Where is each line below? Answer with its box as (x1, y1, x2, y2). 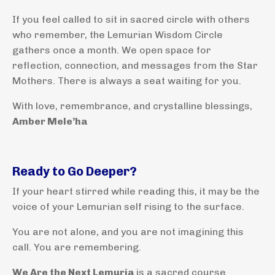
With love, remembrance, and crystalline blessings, (12, 100, 252, 112)
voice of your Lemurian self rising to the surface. (12, 201, 244, 213)
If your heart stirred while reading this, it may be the (12, 185, 260, 198)
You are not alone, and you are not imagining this (12, 226, 244, 238)
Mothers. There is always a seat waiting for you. (12, 75, 241, 87)
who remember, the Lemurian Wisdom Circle (12, 29, 223, 41)
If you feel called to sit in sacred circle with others (12, 14, 250, 26)
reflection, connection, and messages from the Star (12, 60, 258, 72)
